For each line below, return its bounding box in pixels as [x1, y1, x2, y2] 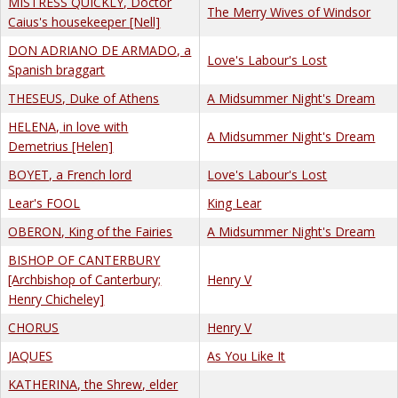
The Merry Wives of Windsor [207, 3, 371, 20]
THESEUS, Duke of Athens [8, 89, 160, 107]
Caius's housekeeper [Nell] [8, 12, 161, 30]
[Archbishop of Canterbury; [8, 270, 162, 288]
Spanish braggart [8, 60, 106, 78]
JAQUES [8, 346, 53, 364]
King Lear [207, 194, 262, 211]
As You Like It [207, 346, 286, 364]
